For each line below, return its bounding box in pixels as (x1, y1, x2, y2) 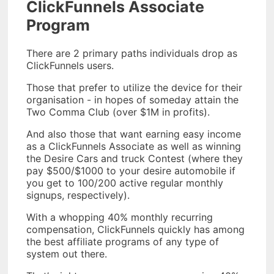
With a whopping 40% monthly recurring (26, 210, 213, 223)
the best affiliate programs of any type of (26, 235, 219, 248)
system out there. (26, 247, 107, 260)
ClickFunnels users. (26, 59, 114, 72)
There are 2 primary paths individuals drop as (26, 46, 237, 59)
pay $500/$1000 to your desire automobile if (26, 164, 235, 177)
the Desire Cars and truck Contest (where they (26, 152, 243, 165)
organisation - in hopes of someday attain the (26, 93, 239, 106)
